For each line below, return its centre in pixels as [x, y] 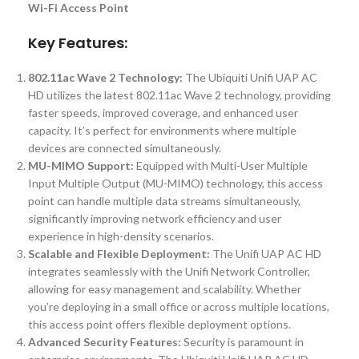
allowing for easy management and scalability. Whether [165, 289]
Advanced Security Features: [105, 342]
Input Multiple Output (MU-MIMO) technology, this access [175, 184]
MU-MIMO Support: [81, 166]
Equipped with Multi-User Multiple [221, 166]
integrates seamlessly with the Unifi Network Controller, [169, 272]
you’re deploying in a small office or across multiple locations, [179, 307]
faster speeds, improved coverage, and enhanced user [163, 113]
